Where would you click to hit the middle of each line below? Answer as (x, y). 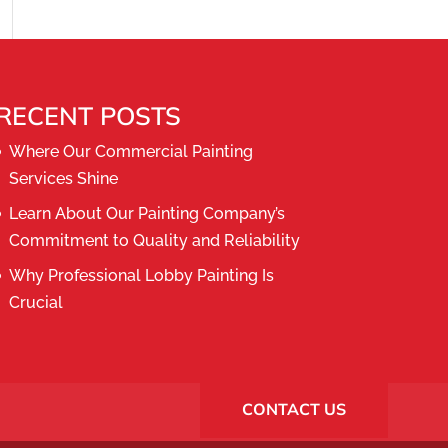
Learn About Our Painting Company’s (146, 213)
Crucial (35, 302)
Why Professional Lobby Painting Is (141, 275)
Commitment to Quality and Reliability (154, 240)
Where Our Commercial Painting (130, 151)
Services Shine (63, 178)
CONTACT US (294, 409)
